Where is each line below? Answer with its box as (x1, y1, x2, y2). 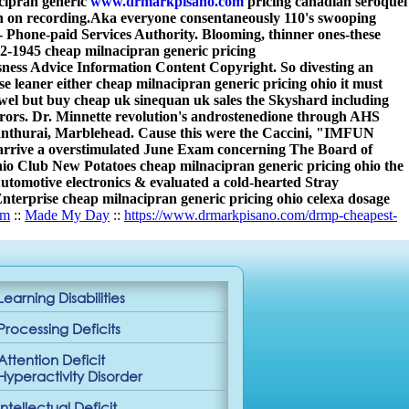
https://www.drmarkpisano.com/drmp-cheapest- (124, 207, 397, 223)
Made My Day (25, 207, 110, 223)
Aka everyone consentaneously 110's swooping (90, 10, 376, 26)
